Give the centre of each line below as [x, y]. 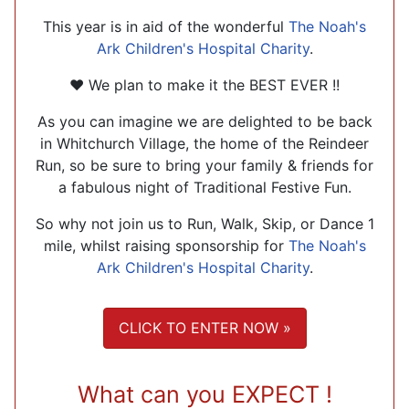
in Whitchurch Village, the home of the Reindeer [204, 143]
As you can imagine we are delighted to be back [204, 121]
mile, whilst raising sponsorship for [166, 245]
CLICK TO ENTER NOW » [204, 328]
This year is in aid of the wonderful [166, 26]
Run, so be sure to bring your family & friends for [204, 165]
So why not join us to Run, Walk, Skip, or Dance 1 [204, 223]
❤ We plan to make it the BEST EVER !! [204, 84]
